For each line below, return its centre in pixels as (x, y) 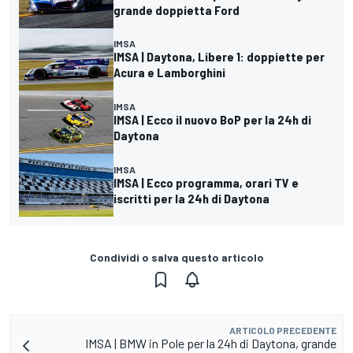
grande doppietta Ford (176, 9)
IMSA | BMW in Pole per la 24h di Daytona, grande (211, 344)
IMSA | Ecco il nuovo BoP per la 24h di (212, 120)
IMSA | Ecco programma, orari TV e (206, 183)
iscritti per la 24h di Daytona (191, 199)
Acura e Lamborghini (169, 72)
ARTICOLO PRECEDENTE (283, 331)
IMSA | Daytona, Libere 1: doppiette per (219, 57)
